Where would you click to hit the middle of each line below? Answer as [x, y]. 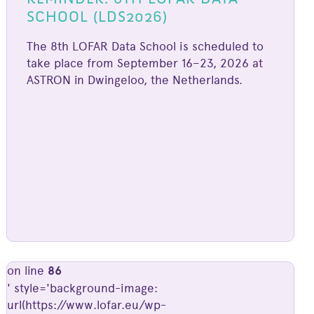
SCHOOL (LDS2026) [97, 17]
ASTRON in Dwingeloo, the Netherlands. [135, 80]
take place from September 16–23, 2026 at [145, 63]
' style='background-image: [83, 288]
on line [28, 271]
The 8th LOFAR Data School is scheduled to [145, 46]
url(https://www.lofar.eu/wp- [87, 305]
